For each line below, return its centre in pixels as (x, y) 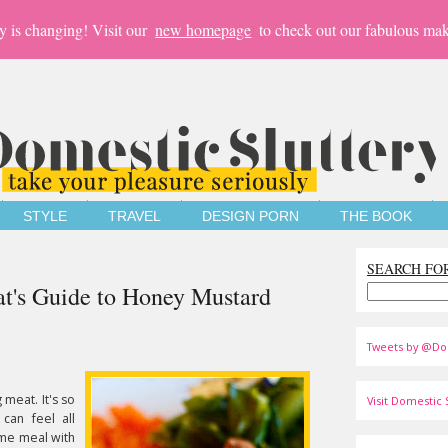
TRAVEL (134, 216)
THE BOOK (376, 216)
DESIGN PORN (250, 216)
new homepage (203, 29)
